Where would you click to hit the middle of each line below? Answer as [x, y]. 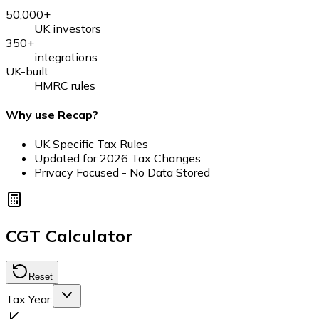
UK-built [27, 71]
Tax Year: [29, 299]
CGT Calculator [69, 236]
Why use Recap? [52, 115]
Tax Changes [164, 158]
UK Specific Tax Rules [91, 144]
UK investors [68, 28]
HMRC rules [65, 85]
